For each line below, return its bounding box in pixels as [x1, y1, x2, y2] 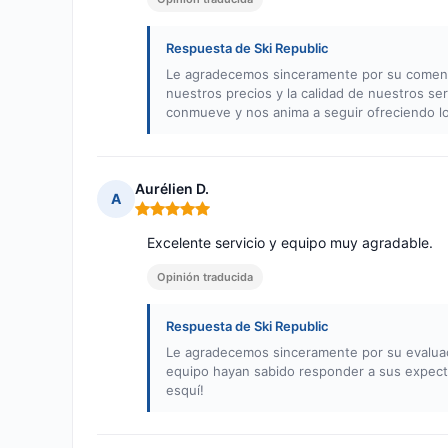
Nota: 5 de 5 [134, 207, 219, 227]
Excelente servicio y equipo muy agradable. [147, 234, 433, 252]
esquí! [166, 382, 204, 399]
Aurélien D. [135, 180, 209, 198]
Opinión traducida [157, 270, 253, 285]
